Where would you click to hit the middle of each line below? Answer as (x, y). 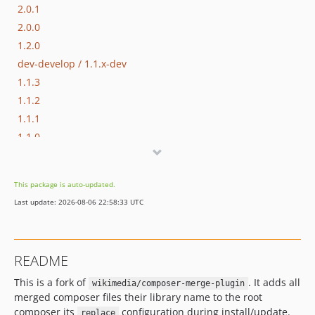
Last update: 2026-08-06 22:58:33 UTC (79, 202)
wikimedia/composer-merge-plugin (168, 283)
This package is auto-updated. (65, 184)
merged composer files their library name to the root (138, 297)
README (41, 261)
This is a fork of (51, 282)
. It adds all (274, 282)
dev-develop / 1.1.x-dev (72, 63)
